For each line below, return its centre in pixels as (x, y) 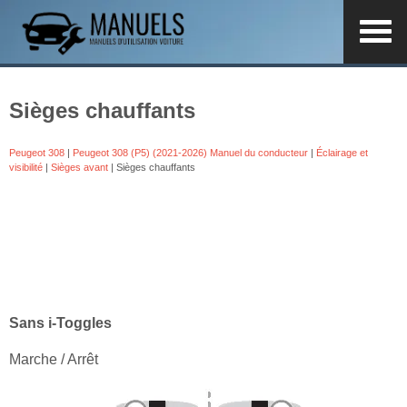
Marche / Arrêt (54, 359)
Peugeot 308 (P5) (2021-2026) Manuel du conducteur (190, 152)
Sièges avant (79, 167)
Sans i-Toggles (60, 323)
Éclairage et (342, 152)
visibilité (26, 167)
